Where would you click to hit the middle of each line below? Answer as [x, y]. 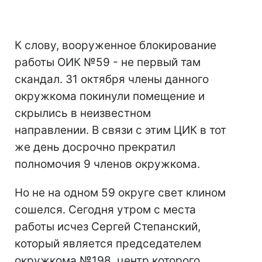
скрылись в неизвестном [83, 113]
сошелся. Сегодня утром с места [105, 210]
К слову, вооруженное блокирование [116, 46]
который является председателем [108, 244]
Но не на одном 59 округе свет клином [120, 193]
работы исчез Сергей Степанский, [108, 227]
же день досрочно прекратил [95, 147]
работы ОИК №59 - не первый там [108, 63]
